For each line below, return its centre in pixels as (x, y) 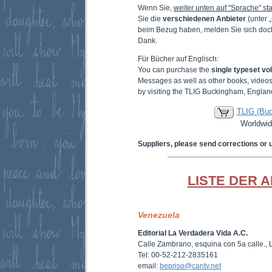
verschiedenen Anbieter (204, 19)
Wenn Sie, (156, 8)
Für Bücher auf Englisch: (178, 59)
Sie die (150, 19)
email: (149, 266)
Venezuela (159, 215)
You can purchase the (175, 70)
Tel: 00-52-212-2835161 (178, 255)
